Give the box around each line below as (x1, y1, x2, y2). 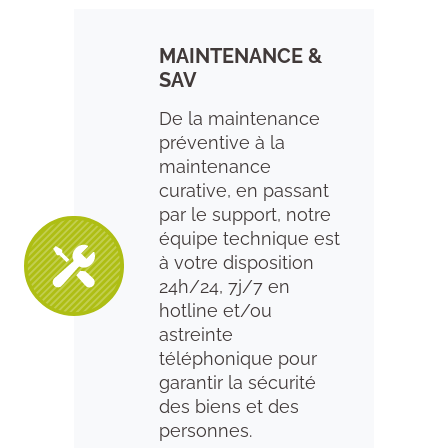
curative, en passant (159, 180, 329, 201)
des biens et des (159, 396, 299, 417)
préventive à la (159, 132, 285, 153)
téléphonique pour (159, 348, 317, 369)
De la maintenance (159, 108, 320, 129)
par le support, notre (159, 204, 331, 225)
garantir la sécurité (159, 372, 316, 393)
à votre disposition (159, 252, 314, 273)
